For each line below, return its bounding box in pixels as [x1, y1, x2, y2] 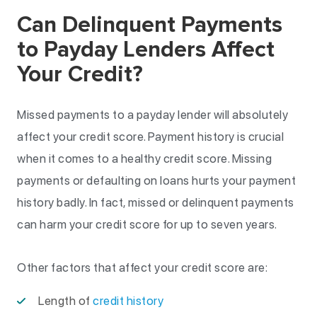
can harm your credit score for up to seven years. [17, 217, 279, 231]
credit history [93, 294, 163, 308]
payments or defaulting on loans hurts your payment [17, 173, 296, 188]
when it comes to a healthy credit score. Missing [17, 151, 272, 166]
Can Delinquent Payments [17, 11, 282, 39]
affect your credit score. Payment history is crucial [17, 129, 284, 144]
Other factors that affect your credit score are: [17, 260, 270, 275]
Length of [38, 294, 93, 308]
